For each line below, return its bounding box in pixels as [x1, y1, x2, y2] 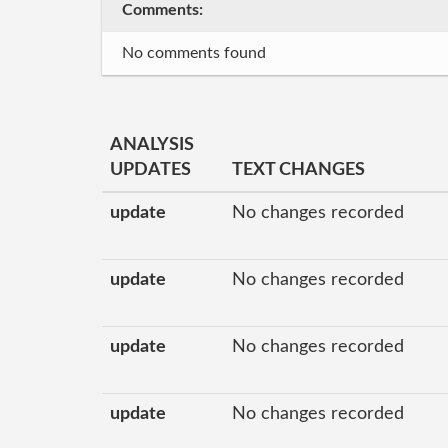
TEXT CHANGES [232, 160, 365, 179]
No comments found [122, 44, 266, 61]
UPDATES [110, 160, 191, 179]
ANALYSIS [110, 135, 194, 154]
